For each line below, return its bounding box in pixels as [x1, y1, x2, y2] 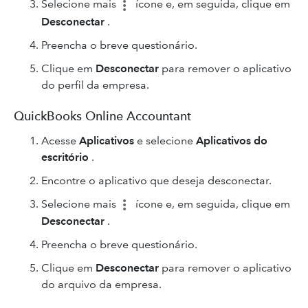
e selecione [134, 133, 196, 147]
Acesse [41, 133, 79, 147]
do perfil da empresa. [41, 78, 149, 91]
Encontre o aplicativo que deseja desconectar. [41, 173, 272, 187]
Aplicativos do [196, 133, 267, 147]
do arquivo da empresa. [41, 277, 162, 291]
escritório [41, 150, 89, 164]
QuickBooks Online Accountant [14, 108, 191, 124]
